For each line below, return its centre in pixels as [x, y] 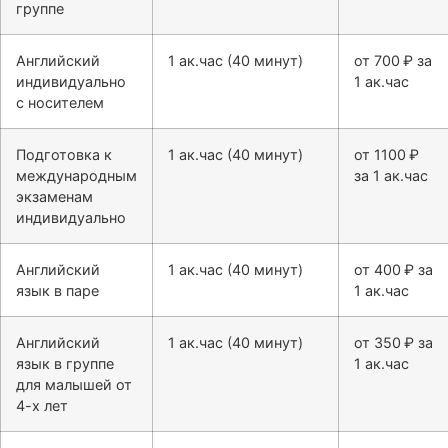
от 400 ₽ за [393, 270]
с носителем [60, 103]
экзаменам [54, 197]
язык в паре [57, 291]
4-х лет [42, 406]
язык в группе [65, 364]
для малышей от [74, 385]
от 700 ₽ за [393, 61]
